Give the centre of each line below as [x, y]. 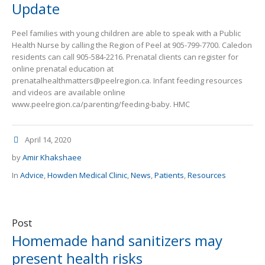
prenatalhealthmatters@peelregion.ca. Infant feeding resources [127, 81]
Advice [32, 175]
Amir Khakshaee [52, 158]
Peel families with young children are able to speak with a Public [126, 33]
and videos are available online [69, 93]
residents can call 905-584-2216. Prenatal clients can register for [125, 57]
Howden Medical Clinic [87, 175]
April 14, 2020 [48, 140]
